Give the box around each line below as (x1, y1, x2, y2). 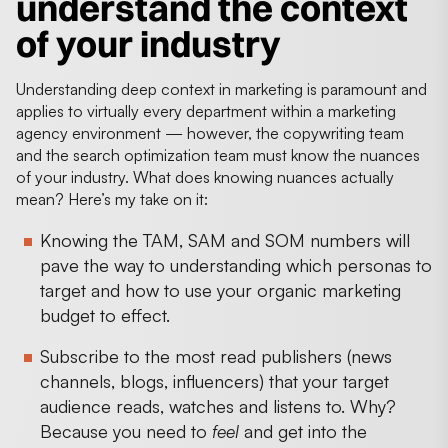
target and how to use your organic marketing (40, 278, 401, 301)
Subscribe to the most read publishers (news (40, 344, 392, 367)
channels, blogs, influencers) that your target (40, 369, 389, 392)
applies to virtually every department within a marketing (16, 100, 396, 121)
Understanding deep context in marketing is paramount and (16, 78, 427, 99)
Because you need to (40, 419, 212, 442)
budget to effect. (40, 303, 170, 326)
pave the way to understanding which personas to (40, 253, 432, 276)
